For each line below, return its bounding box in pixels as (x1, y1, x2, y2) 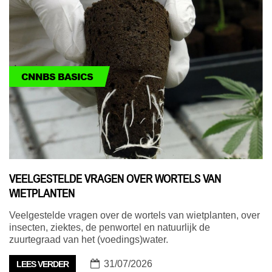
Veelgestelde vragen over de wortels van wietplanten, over (9, 210, 260, 221)
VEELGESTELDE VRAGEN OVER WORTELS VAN (9, 171, 221, 186)
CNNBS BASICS (21, 69, 93, 83)
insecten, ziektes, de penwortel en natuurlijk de (9, 222, 210, 233)
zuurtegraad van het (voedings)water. (9, 234, 168, 245)
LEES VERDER (16, 259, 69, 270)
